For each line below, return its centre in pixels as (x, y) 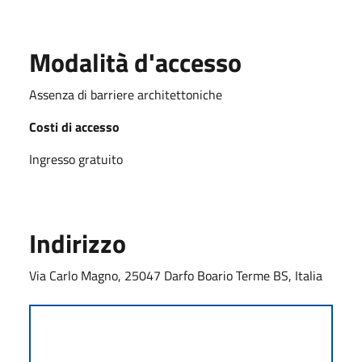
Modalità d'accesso (135, 62)
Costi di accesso (74, 126)
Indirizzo (78, 243)
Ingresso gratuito (76, 159)
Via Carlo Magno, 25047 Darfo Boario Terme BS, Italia (176, 275)
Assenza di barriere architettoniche (126, 94)
